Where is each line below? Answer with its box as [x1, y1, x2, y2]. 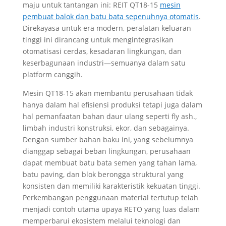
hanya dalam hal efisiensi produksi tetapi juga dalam [22, 100, 202, 109]
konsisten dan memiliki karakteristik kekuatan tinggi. [22, 181, 200, 191]
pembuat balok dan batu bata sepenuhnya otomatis [22, 12, 199, 21]
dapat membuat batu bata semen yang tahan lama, [22, 158, 197, 167]
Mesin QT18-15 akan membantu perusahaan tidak [22, 88, 193, 98]
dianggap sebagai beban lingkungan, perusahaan [22, 146, 191, 156]
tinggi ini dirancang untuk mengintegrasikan [22, 35, 174, 44]
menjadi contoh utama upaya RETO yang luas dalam [22, 204, 200, 214]
